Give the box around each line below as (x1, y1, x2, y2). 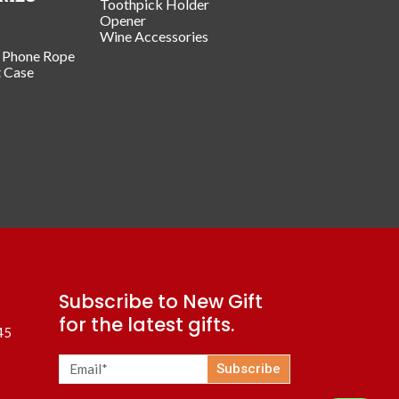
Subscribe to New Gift (59, 288, 263, 314)
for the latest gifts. (59, 311, 234, 338)
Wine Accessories (100, 27, 208, 45)
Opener (100, 11, 146, 28)
